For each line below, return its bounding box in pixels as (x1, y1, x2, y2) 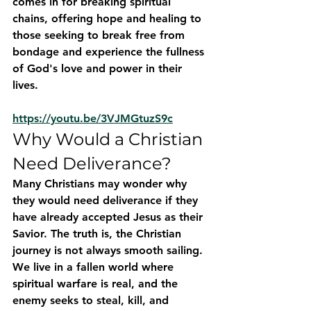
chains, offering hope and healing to (12, 11, 205, 25)
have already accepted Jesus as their (12, 210, 206, 224)
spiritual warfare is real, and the (12, 276, 181, 290)
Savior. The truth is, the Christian (12, 226, 185, 240)
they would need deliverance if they (12, 193, 201, 207)
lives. (12, 78, 38, 92)
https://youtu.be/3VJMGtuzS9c (12, 111, 173, 125)
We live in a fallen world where (12, 260, 177, 274)
